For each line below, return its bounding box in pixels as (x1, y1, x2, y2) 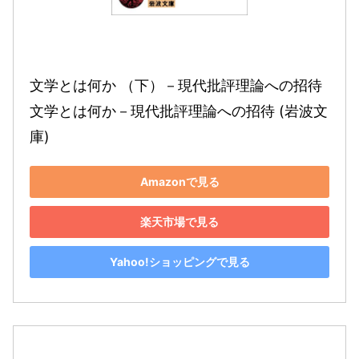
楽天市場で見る (140, 215, 219, 229)
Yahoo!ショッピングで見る (109, 255, 250, 269)
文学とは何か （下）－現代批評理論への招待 (30, 76, 322, 94)
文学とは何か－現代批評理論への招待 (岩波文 (30, 102, 328, 119)
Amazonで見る (139, 175, 220, 189)
